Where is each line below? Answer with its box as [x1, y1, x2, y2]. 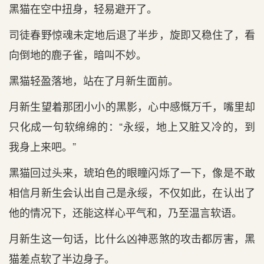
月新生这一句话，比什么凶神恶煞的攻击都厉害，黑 [9, 230, 255, 246]
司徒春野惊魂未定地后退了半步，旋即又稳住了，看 [9, 27, 255, 42]
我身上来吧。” [9, 138, 76, 154]
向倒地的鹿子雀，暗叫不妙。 [9, 47, 147, 62]
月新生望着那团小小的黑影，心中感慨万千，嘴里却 [9, 98, 255, 114]
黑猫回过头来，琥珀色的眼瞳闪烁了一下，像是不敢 [9, 164, 255, 180]
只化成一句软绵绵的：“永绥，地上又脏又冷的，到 [9, 118, 255, 134]
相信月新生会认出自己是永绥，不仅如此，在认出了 [9, 184, 255, 200]
